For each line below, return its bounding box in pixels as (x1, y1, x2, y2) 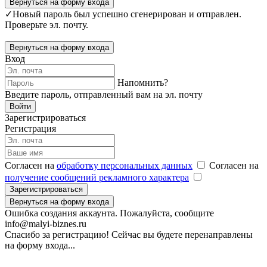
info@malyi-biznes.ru (5, 218, 86, 229)
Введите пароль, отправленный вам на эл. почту (5, 89, 203, 100)
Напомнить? (117, 77, 168, 88)
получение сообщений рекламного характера (5, 172, 189, 182)
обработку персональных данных (57, 160, 193, 170)
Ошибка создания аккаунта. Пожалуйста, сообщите (5, 207, 214, 218)
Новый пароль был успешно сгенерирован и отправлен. (13, 8, 241, 19)
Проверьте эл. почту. (5, 19, 88, 30)
